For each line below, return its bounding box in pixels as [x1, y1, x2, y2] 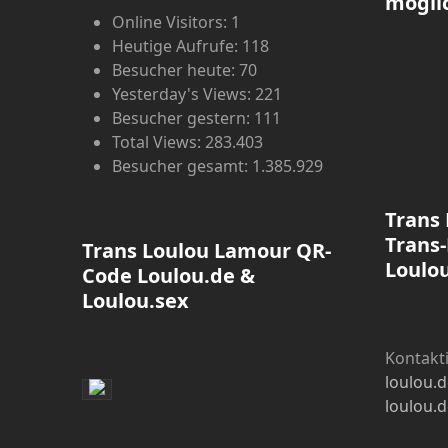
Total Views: [112, 130, 206, 153]
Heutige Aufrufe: [112, 34, 243, 57]
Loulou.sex [82, 286, 190, 314]
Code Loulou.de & [82, 261, 256, 289]
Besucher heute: [112, 58, 240, 81]
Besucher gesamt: [112, 154, 253, 177]
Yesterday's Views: [112, 82, 256, 105]
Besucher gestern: [112, 106, 255, 129]
